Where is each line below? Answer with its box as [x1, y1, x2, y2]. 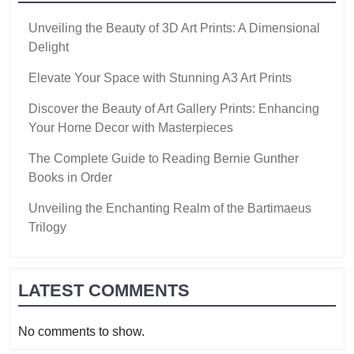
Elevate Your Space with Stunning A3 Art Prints [28, 70, 292, 85]
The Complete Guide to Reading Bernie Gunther [28, 151, 299, 165]
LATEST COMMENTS [18, 280, 190, 300]
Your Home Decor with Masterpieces [28, 120, 233, 134]
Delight [28, 40, 69, 54]
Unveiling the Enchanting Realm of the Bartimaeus [28, 201, 311, 215]
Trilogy [28, 220, 66, 234]
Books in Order [28, 170, 112, 184]
